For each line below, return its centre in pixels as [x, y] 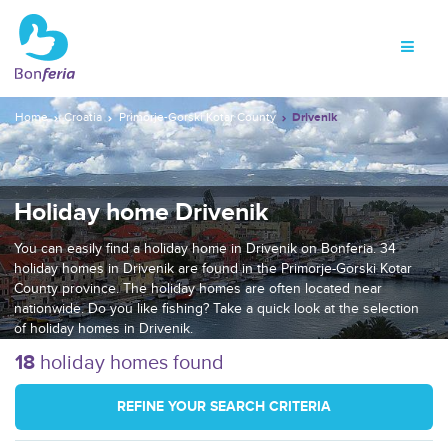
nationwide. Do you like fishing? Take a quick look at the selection [216, 308]
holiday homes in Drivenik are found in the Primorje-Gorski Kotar [213, 268]
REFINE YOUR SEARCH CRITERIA [224, 406]
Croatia [83, 118]
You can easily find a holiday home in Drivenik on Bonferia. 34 [205, 248]
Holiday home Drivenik [141, 212]
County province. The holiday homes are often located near [198, 288]
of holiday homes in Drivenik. [103, 328]
